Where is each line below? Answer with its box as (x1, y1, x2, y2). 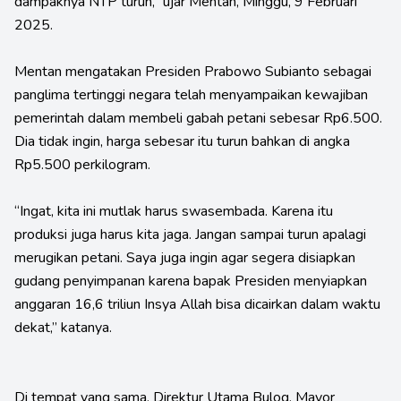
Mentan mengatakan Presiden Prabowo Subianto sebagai (14, 61, 371, 81)
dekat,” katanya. (14, 317, 112, 337)
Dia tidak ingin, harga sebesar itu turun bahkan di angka (14, 131, 350, 151)
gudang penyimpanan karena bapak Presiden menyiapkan (14, 270, 367, 291)
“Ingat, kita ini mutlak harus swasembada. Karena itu (14, 200, 333, 221)
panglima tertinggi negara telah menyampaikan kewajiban (14, 84, 368, 105)
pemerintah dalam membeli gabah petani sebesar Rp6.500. (14, 107, 382, 128)
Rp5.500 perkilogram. (14, 154, 150, 175)
